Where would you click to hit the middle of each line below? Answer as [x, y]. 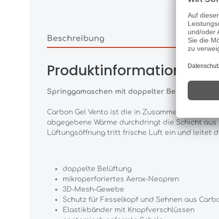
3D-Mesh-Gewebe [93, 189]
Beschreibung [76, 39]
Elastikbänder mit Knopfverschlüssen [129, 210]
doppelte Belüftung [97, 169]
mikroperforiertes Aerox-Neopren [121, 179]
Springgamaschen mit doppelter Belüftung [124, 92]
